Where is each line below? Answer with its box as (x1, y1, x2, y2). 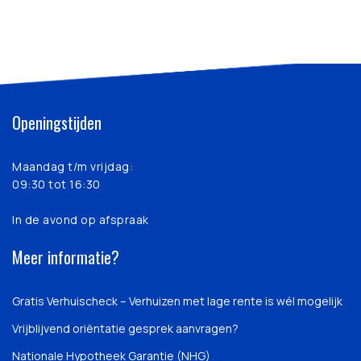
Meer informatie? (12, 244, 119, 269)
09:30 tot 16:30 (12, 176, 101, 192)
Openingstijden (12, 110, 102, 135)
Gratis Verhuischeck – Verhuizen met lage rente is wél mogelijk (12, 293, 342, 309)
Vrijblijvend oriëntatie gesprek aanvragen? (12, 320, 239, 336)
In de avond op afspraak (12, 211, 149, 227)
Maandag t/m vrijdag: (12, 158, 133, 174)
